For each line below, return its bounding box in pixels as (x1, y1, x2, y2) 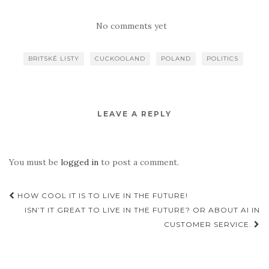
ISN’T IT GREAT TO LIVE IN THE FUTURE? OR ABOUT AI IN (25, 205, 260, 214)
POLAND (161, 54, 191, 62)
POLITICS (207, 54, 238, 62)
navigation (8, 204, 98, 225)
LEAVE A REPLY (97, 109, 172, 118)
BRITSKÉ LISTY (28, 54, 79, 62)
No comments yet (96, 20, 167, 31)
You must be (9, 156, 61, 168)
